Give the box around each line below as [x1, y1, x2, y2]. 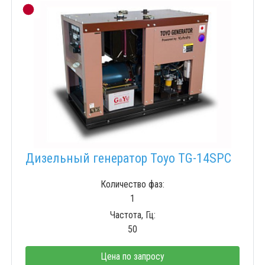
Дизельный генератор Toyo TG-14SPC [25, 151, 231, 166]
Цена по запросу [101, 251, 164, 263]
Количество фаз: [101, 179, 164, 190]
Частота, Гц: [109, 209, 156, 221]
